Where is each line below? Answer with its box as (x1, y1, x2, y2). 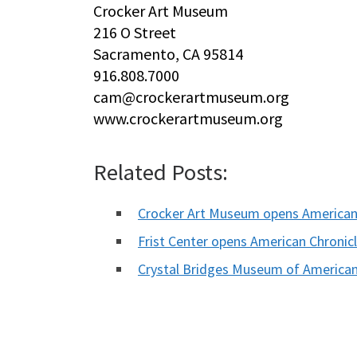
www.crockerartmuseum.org (93, 108, 283, 129)
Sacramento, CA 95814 (93, 44, 243, 65)
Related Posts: (93, 158, 228, 187)
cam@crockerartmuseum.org (93, 87, 289, 108)
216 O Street (93, 22, 176, 43)
